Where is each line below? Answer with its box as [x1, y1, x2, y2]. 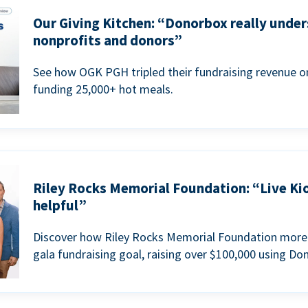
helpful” [32, 195, 87, 214]
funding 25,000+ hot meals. [32, 80, 173, 97]
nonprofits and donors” [32, 30, 182, 49]
